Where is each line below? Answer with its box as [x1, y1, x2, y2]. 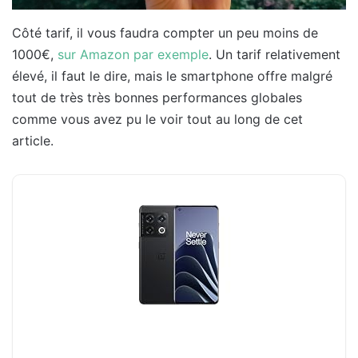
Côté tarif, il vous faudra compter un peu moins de [12, 25, 318, 42]
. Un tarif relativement [209, 46, 340, 63]
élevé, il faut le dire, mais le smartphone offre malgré [12, 68, 332, 85]
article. [12, 133, 54, 149]
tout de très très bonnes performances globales [12, 89, 302, 106]
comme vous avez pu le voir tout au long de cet [12, 111, 303, 128]
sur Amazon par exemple [58, 46, 209, 63]
